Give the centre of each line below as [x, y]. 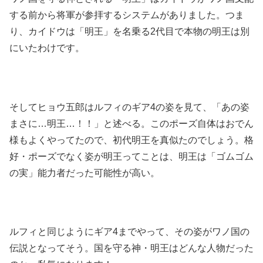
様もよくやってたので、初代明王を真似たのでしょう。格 [131, 140]
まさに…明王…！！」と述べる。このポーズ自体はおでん [131, 123]
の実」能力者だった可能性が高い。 [85, 173]
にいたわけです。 [47, 48]
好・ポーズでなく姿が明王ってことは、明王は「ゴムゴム [131, 156]
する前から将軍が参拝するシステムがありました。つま [127, 15]
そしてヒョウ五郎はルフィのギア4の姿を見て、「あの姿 [129, 107]
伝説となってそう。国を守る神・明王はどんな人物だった [131, 248]
